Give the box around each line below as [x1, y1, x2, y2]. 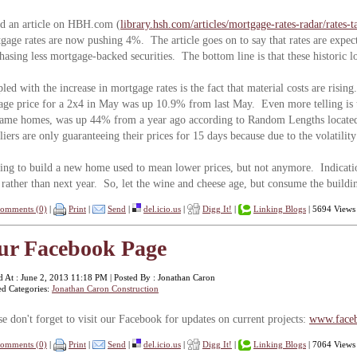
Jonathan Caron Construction [52, 283, 159, 293]
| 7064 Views [306, 339, 355, 349]
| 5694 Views [306, 204, 355, 214]
